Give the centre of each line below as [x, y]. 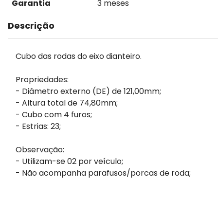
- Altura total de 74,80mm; [67, 103]
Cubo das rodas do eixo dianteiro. [79, 56]
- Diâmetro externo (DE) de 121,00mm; [88, 91]
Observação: [40, 150]
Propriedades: [42, 80]
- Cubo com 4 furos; [54, 115]
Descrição [31, 26]
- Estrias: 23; [38, 126]
